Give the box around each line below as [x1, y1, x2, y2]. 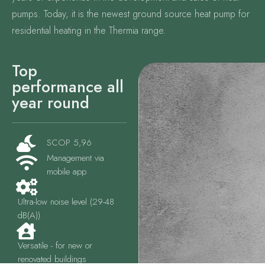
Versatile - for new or [18, 238, 92, 252]
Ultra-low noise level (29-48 [18, 195, 114, 208]
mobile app [47, 164, 86, 178]
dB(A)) [18, 208, 40, 222]
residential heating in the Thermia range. [12, 23, 166, 37]
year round [12, 91, 89, 114]
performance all [12, 75, 124, 98]
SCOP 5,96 [47, 136, 92, 150]
